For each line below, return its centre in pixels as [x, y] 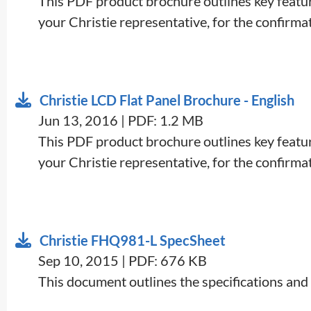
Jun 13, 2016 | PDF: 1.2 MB [121, 120]
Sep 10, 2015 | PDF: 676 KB [123, 260]
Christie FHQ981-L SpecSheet [133, 240]
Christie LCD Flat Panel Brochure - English [167, 100]
